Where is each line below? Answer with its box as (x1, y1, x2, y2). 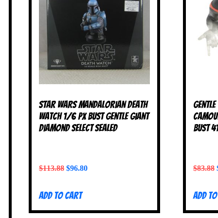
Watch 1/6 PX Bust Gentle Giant (39, 111, 149, 122)
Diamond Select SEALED (39, 123, 117, 134)
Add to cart (39, 190, 82, 201)
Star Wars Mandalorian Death (39, 99, 147, 110)
